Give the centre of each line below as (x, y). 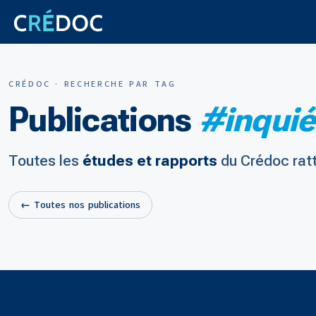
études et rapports (150, 160)
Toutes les (45, 160)
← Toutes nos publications (80, 205)
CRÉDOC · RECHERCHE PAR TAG (92, 84)
